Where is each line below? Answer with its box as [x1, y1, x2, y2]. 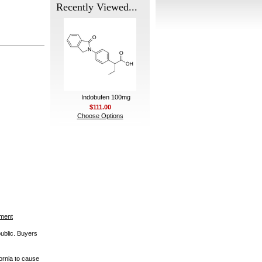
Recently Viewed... [56, 1, 137, 13]
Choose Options [77, 112, 123, 119]
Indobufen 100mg [81, 94, 130, 101]
